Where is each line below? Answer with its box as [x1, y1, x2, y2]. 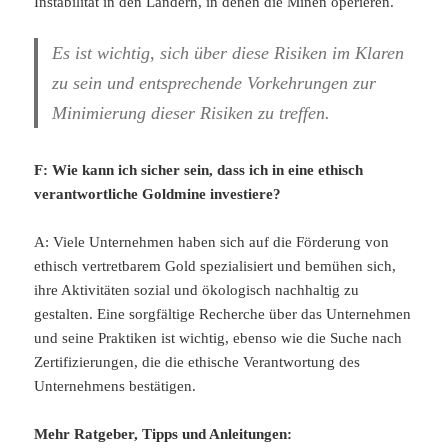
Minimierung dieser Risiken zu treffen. [52, 103, 331, 124]
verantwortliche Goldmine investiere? [34, 186, 282, 203]
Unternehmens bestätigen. [34, 378, 197, 395]
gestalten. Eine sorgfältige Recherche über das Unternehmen [34, 306, 412, 323]
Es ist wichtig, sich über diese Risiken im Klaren [52, 43, 405, 64]
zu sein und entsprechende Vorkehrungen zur [52, 73, 377, 94]
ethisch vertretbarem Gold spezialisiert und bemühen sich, [34, 258, 397, 275]
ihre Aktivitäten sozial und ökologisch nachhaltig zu [34, 282, 360, 299]
